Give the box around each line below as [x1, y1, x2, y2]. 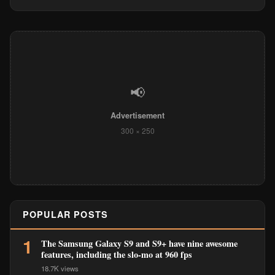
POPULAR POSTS [23, 208, 108, 220]
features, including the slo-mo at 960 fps [41, 248, 192, 261]
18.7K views [41, 263, 79, 273]
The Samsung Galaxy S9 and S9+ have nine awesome [41, 237, 238, 250]
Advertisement [110, 109, 165, 121]
